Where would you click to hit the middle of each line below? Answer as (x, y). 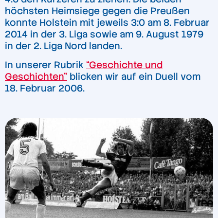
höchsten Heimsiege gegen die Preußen (97, 11)
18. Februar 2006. (45, 89)
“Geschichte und (124, 65)
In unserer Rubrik (45, 65)
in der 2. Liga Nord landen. (65, 46)
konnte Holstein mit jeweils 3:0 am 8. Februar (107, 22)
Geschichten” (36, 77)
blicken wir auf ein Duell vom (134, 77)
